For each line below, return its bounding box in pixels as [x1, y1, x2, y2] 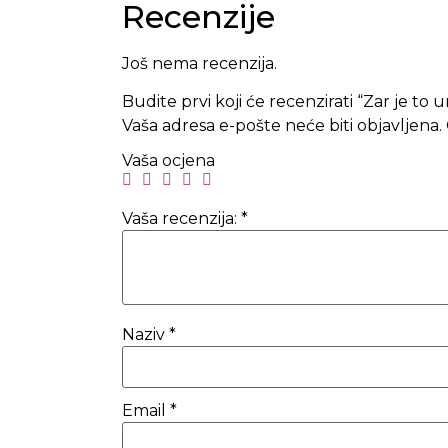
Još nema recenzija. [122, 53, 277, 73]
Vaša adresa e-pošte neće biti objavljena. [122, 116, 442, 136]
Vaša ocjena [122, 151, 215, 171]
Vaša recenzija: [122, 209, 241, 229]
